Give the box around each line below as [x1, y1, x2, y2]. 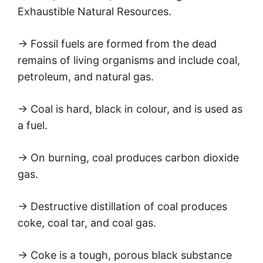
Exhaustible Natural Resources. [18, 5, 171, 18]
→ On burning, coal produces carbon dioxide [18, 151, 239, 164]
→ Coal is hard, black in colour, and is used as [18, 103, 242, 116]
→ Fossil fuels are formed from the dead [18, 38, 217, 50]
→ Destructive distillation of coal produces [18, 200, 227, 213]
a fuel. [18, 119, 48, 132]
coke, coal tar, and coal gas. [18, 217, 156, 230]
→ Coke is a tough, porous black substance [18, 249, 232, 262]
